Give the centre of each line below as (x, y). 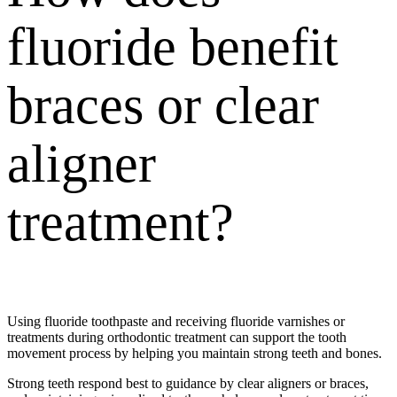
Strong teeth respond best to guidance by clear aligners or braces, (188, 384)
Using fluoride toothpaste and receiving (119, 322)
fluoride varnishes (280, 322)
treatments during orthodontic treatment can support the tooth (177, 338)
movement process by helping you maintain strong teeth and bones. (196, 354)
